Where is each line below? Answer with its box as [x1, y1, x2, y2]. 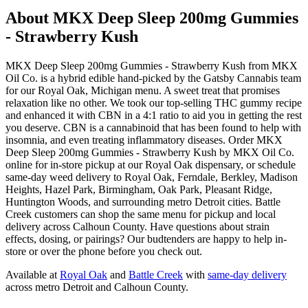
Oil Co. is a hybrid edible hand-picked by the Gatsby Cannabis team [5, 71, 301, 84]
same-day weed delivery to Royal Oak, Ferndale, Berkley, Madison [5, 170, 298, 183]
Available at [5, 268, 57, 280]
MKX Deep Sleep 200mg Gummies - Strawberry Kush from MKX [5, 59, 298, 71]
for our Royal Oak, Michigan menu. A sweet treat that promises [5, 84, 280, 96]
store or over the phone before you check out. [5, 245, 202, 257]
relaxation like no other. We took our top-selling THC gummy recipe [5, 96, 302, 109]
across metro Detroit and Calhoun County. [5, 280, 188, 293]
